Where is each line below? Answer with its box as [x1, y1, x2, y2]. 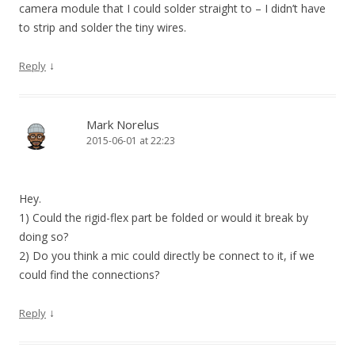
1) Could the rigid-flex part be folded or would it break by [19, 210, 308, 225]
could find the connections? [19, 267, 159, 282]
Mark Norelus [86, 116, 159, 132]
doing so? [19, 229, 68, 244]
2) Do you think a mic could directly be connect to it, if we [19, 248, 315, 263]
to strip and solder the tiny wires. [19, 20, 186, 35]
